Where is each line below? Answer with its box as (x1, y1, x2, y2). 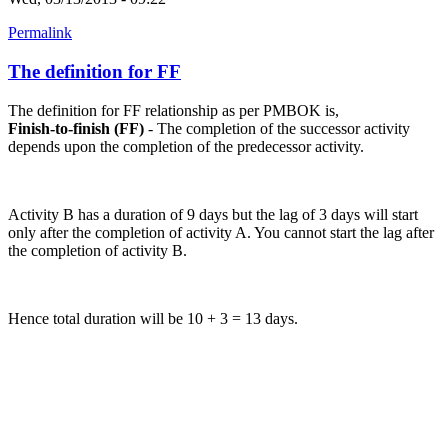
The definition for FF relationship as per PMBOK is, (8, 101, 339, 119)
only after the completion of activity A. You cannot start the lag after (8, 223, 434, 241)
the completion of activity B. (8, 241, 187, 259)
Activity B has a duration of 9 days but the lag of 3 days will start (8, 205, 418, 223)
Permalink (8, 24, 72, 42)
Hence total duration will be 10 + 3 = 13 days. (8, 309, 298, 327)
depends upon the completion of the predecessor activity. (8, 137, 364, 155)
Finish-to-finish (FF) (8, 119, 144, 137)
